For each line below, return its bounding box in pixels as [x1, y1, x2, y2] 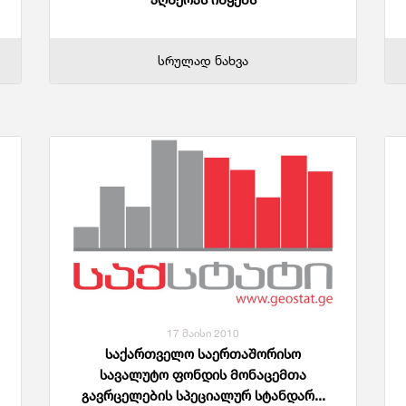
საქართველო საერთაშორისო [105, 345, 301, 362]
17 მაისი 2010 [167, 326, 239, 340]
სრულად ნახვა [158, 52, 248, 68]
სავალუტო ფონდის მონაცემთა [100, 366, 306, 383]
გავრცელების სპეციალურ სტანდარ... [81, 387, 325, 404]
